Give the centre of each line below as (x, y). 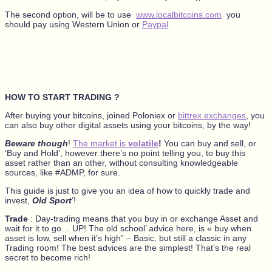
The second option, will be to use (70, 14)
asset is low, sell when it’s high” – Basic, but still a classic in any (126, 238)
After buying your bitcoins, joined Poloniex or (91, 115)
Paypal (155, 24)
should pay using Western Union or (73, 24)
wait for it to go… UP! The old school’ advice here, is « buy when (128, 228)
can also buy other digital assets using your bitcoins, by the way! (128, 125)
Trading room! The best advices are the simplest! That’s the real (128, 247)
